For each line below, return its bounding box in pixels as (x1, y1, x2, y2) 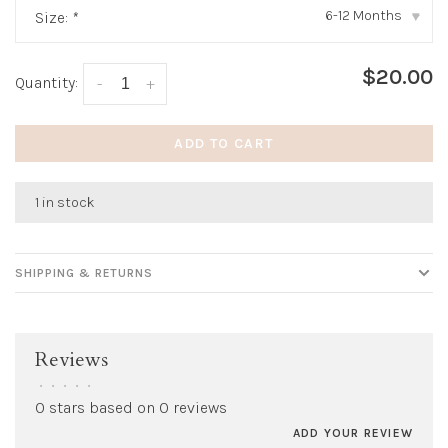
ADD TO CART (174, 134, 274, 152)
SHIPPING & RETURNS (15, 265, 154, 280)
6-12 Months (325, 6, 402, 24)
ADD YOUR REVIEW (293, 425, 413, 440)
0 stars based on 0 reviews (35, 397, 227, 417)
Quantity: (15, 72, 78, 92)
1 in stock (35, 193, 95, 211)
